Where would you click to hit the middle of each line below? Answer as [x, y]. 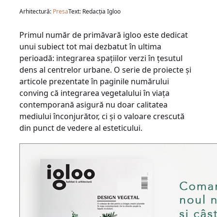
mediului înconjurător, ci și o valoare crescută [102, 116]
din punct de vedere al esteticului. [81, 128]
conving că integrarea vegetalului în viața [94, 93]
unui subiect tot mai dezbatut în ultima [90, 46]
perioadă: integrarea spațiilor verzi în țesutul [101, 58]
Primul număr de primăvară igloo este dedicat [104, 35]
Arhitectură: [36, 11]
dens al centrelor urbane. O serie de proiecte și [105, 70]
